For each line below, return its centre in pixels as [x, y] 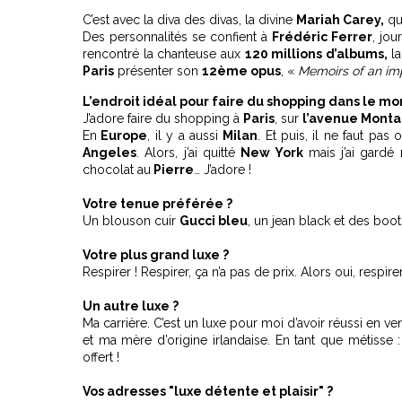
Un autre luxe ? [131, 306]
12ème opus [241, 71]
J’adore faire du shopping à [163, 118]
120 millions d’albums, [316, 54]
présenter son [158, 71]
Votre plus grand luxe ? [156, 255]
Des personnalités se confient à [177, 37]
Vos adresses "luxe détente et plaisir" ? [208, 391]
